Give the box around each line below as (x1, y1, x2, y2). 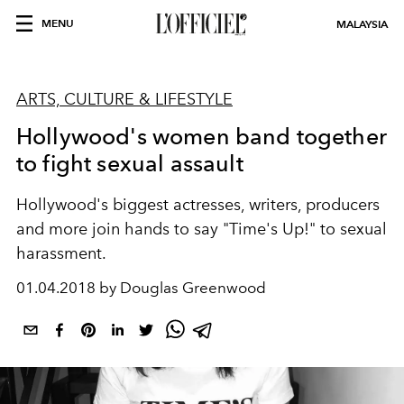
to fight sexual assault (16, 150, 243, 177)
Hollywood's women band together (16, 123, 387, 150)
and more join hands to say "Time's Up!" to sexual (16, 219, 387, 239)
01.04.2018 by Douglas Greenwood (16, 279, 266, 297)
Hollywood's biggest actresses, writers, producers (16, 195, 380, 215)
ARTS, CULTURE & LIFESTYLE (16, 89, 233, 109)
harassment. (16, 243, 106, 263)
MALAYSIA (336, 17, 388, 31)
